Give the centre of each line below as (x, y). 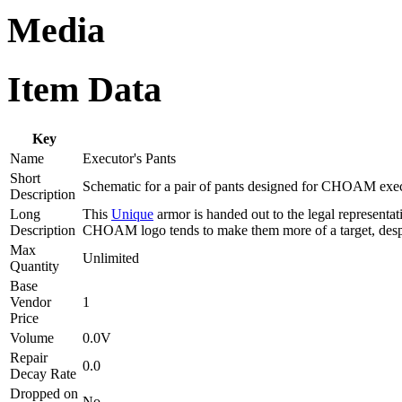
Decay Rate (43, 373)
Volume (32, 337)
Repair (29, 357)
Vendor (31, 301)
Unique (132, 214)
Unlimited (111, 258)
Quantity (35, 266)
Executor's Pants (129, 158)
